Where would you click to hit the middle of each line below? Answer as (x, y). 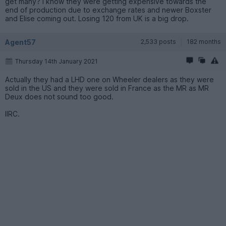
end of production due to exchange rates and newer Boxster (108, 10)
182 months (204, 41)
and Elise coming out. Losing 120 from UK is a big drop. (97, 18)
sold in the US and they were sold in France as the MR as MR (107, 88)
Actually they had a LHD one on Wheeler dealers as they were (109, 79)
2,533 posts (158, 41)
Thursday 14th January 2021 (56, 61)
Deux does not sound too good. (59, 96)
